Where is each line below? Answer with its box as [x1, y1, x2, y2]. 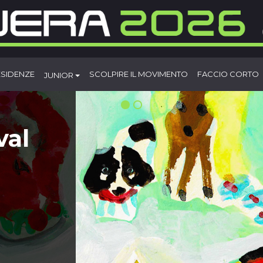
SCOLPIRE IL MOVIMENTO [89, 69, 188, 79]
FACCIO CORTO [197, 69, 259, 79]
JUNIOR [44, 70, 75, 80]
